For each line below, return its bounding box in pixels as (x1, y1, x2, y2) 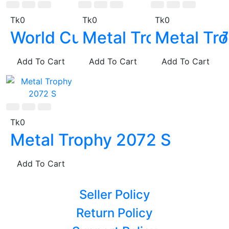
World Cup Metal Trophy (10, 28, 197, 48)
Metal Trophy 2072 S (10, 130, 171, 150)
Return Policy (76, 205, 153, 221)
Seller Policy (79, 187, 150, 202)
